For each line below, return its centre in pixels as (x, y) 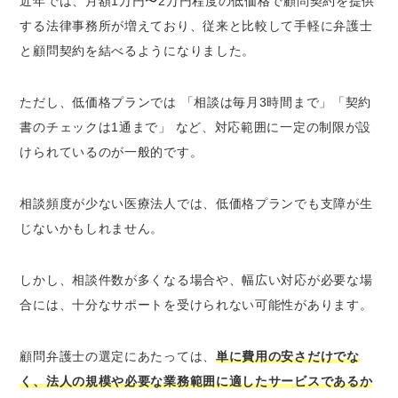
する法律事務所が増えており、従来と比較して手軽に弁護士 (196, 26)
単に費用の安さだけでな (287, 356)
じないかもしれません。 (92, 228)
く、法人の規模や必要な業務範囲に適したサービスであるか (196, 381)
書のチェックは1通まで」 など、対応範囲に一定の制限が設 (196, 127)
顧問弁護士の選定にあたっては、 (118, 356)
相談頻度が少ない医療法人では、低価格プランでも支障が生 (196, 203)
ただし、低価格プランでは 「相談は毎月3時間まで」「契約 (196, 102)
